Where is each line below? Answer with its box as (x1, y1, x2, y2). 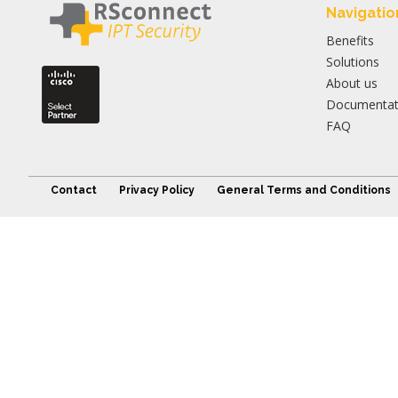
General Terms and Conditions (217, 183, 391, 196)
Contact (51, 183, 97, 196)
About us (326, 74, 378, 92)
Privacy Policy (119, 183, 195, 196)
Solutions (326, 52, 379, 70)
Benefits (326, 31, 374, 49)
